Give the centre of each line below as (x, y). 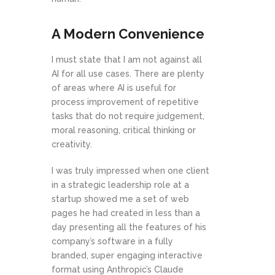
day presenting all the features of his (129, 227)
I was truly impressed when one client (130, 171)
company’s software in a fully (112, 241)
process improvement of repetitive (125, 102)
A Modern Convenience (128, 34)
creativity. (72, 144)
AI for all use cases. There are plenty (128, 74)
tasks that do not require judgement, (128, 116)
